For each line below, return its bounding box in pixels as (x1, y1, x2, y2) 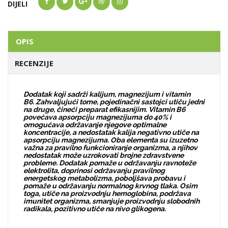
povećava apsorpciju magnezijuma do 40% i (23, 113, 172, 121)
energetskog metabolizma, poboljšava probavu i (23, 174, 185, 182)
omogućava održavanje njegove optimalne (23, 121, 166, 129)
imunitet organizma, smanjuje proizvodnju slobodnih (23, 197, 199, 205)
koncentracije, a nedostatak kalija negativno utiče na (23, 128, 199, 136)
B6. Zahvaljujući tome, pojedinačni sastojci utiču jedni (23, 98, 205, 106)
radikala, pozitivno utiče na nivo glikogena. (23, 205, 166, 213)
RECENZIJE (15, 58, 53, 68)
